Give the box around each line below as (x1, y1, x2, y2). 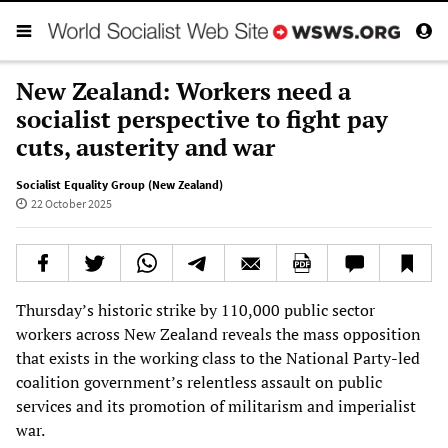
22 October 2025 (30, 195, 112, 211)
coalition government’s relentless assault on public (16, 370, 382, 393)
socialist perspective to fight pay (16, 102, 388, 135)
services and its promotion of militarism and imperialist (16, 394, 416, 417)
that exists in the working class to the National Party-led (16, 346, 420, 369)
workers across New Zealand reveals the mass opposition (16, 322, 421, 345)
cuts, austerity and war (16, 130, 275, 163)
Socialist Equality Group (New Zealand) (16, 176, 223, 192)
